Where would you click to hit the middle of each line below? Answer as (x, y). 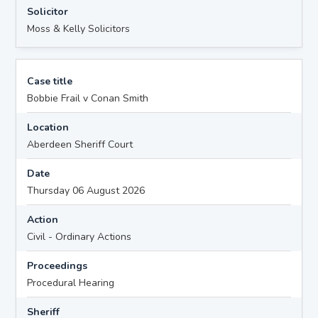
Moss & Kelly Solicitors (79, 28)
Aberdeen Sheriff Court (80, 144)
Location (48, 127)
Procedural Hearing (71, 283)
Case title (50, 81)
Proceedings (57, 265)
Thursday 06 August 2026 (86, 190)
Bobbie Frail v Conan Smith (88, 98)
